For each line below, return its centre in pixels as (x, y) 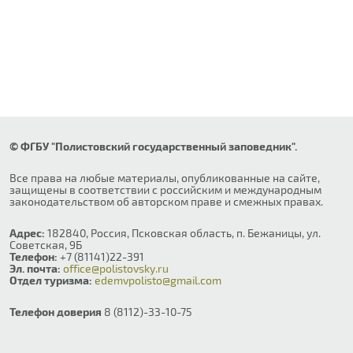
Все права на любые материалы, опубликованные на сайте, (165, 178)
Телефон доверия (56, 312)
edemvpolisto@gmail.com (158, 281)
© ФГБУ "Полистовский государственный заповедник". (153, 147)
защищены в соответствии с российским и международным (165, 190)
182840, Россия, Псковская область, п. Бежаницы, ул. (183, 233)
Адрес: (27, 233)
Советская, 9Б (46, 245)
